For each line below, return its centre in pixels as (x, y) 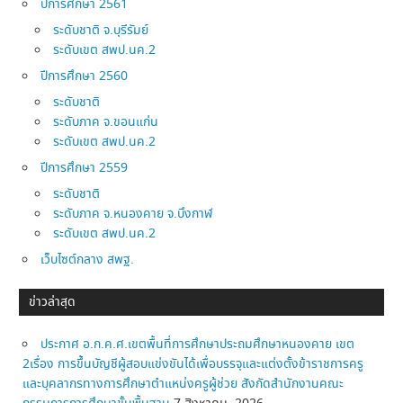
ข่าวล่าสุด (53, 302)
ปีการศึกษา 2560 (85, 76)
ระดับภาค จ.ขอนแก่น (106, 122)
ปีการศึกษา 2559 (85, 168)
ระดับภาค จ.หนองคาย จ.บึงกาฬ (133, 214)
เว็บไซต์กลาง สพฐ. (88, 260)
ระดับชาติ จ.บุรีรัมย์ (101, 30)
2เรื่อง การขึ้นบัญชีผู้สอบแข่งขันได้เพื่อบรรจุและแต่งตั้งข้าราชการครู (193, 365)
